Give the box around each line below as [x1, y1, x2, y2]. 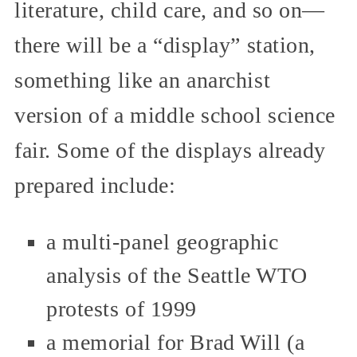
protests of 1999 [46, 296, 197, 322]
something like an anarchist [14, 68, 271, 93]
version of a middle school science [14, 103, 336, 128]
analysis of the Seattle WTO [46, 263, 308, 288]
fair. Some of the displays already [14, 138, 327, 163]
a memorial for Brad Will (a [46, 330, 305, 355]
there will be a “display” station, [14, 33, 316, 58]
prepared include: [14, 173, 176, 198]
